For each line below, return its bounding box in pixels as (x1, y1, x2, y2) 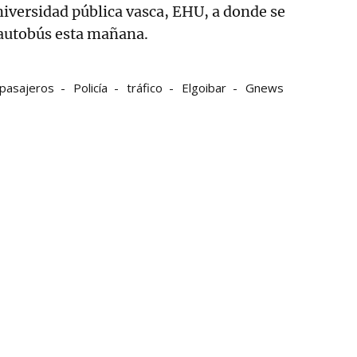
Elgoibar (182, 79, 226, 96)
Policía (73, 79, 108, 96)
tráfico (127, 79, 163, 96)
